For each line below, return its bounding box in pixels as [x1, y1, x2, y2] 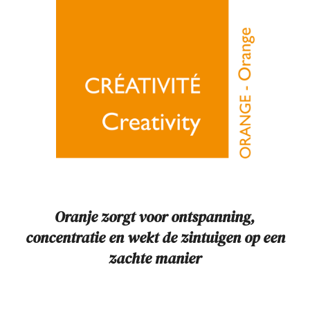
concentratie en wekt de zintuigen [25, 228, 244, 248]
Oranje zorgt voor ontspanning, [55, 207, 255, 227]
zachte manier [109, 248, 201, 268]
